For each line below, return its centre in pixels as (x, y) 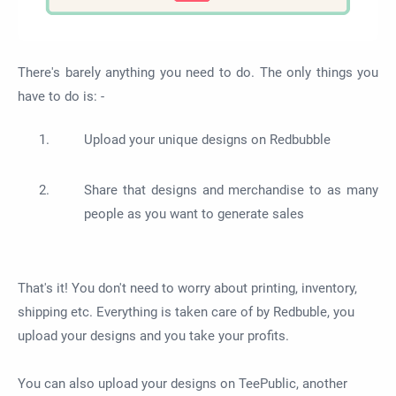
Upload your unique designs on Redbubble (207, 140)
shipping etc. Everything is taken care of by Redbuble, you (186, 312)
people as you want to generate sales (194, 214)
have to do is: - (61, 96)
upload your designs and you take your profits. (153, 336)
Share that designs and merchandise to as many (231, 190)
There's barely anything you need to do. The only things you (198, 72)
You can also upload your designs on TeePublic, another (183, 384)
